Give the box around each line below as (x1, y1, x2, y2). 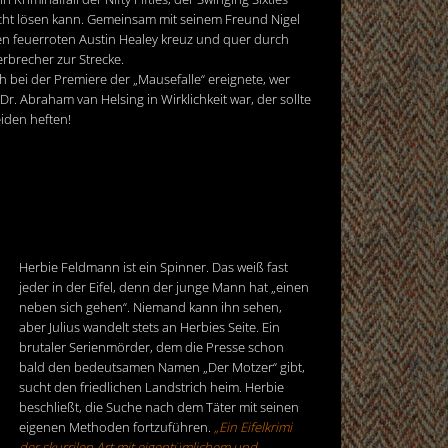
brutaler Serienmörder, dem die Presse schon (19, 337, 284, 356)
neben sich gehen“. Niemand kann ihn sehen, (19, 297, 282, 316)
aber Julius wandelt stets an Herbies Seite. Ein (19, 317, 280, 336)
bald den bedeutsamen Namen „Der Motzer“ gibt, (19, 357, 305, 376)
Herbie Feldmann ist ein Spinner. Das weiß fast (19, 257, 288, 276)
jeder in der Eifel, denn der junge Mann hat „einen (19, 277, 309, 296)
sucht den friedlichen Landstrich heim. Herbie (19, 377, 284, 396)
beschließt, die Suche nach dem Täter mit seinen (19, 397, 299, 416)
